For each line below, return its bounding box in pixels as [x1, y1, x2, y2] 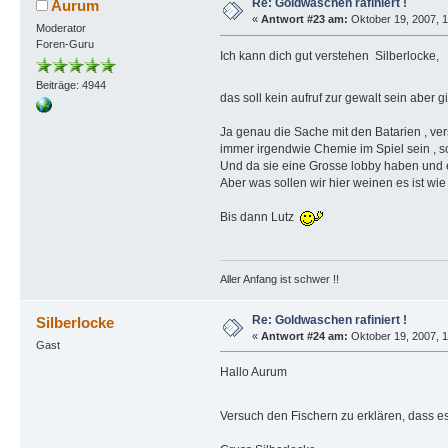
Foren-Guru [35, 38, 94, 51]
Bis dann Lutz [219, 210, 300, 225]
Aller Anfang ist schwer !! [219, 272, 339, 285]
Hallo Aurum [219, 365, 287, 380]
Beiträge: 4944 [35, 79, 106, 92]
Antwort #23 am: [260, 13, 348, 26]
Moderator [35, 22, 86, 35]
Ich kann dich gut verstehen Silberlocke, [219, 49, 439, 64]
